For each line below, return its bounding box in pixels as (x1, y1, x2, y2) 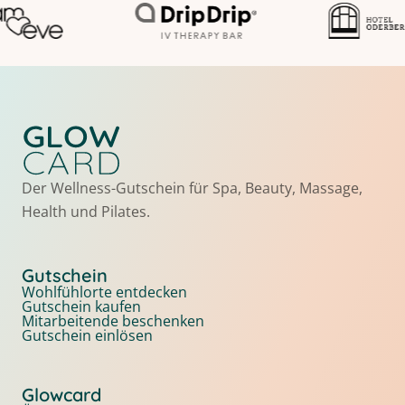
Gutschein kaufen (22, 297, 141, 316)
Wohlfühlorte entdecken (22, 282, 187, 302)
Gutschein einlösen (22, 325, 153, 345)
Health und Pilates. (22, 202, 150, 221)
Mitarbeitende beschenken (22, 311, 204, 331)
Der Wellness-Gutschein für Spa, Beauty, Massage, (22, 178, 363, 198)
